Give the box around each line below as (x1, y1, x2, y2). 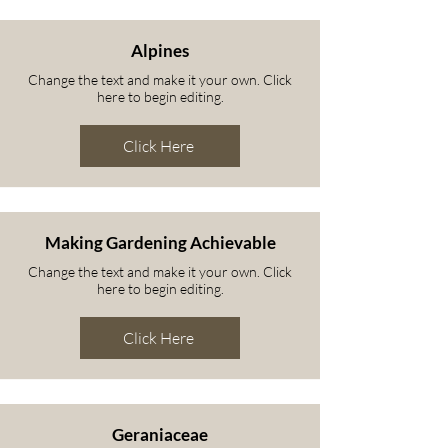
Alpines (131, 40, 189, 61)
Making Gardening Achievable (44, 232, 276, 253)
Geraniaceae (112, 424, 208, 445)
